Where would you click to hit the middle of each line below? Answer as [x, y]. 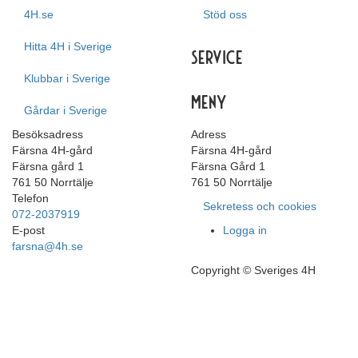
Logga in [245, 231]
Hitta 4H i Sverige [68, 47]
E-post [28, 231]
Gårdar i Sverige [66, 111]
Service [217, 57]
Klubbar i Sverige [67, 79]
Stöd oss [225, 15]
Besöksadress [48, 135]
